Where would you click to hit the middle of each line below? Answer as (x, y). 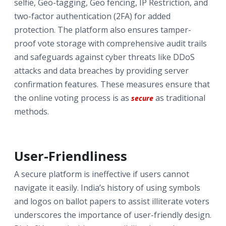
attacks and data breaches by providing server (101, 70)
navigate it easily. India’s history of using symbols (107, 187)
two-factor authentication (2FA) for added (92, 16)
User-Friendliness (71, 156)
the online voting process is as (73, 98)
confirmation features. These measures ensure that (112, 84)
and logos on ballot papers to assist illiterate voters (112, 201)
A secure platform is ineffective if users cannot (102, 174)
